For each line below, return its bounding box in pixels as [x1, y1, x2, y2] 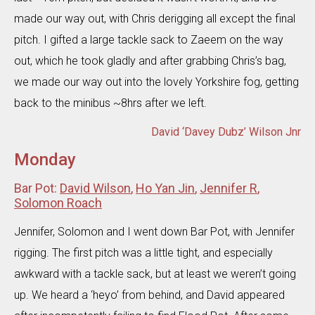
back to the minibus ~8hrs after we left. [14, 96, 207, 110]
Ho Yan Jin [136, 180, 195, 195]
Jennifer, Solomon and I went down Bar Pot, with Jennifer [14, 224, 295, 238]
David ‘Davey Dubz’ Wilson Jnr [151, 124, 301, 139]
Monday [14, 149, 76, 169]
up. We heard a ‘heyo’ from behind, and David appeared [14, 288, 285, 302]
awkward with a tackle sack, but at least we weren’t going [14, 266, 296, 281]
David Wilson [60, 180, 131, 195]
